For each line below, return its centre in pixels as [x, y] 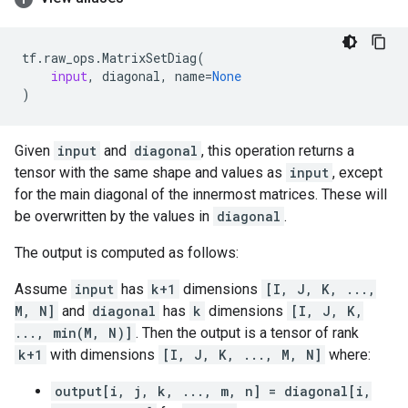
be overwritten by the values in [114, 216]
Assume [43, 289]
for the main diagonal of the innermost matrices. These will [201, 194]
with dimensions [102, 355]
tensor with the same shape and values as [150, 173]
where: [348, 355]
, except [357, 173]
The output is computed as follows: [127, 253]
